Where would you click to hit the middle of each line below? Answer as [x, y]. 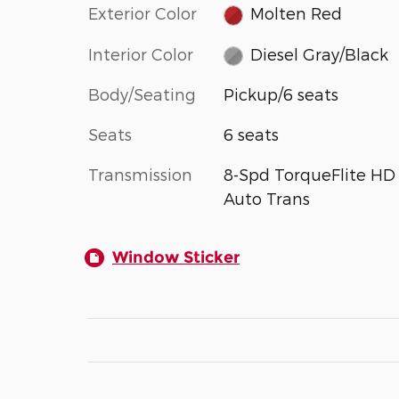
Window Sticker [176, 258]
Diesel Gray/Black [320, 53]
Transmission [140, 175]
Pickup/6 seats [281, 94]
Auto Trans [266, 199]
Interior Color [141, 53]
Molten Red [297, 13]
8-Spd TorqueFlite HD [309, 175]
